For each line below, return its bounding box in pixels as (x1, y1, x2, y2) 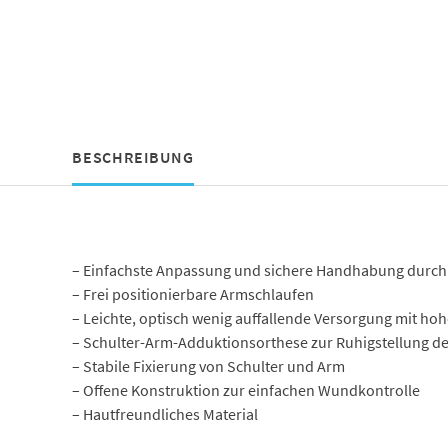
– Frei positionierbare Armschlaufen (71, 283, 314, 304)
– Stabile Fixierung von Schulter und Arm (71, 355, 345, 376)
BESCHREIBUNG (71, 146, 194, 167)
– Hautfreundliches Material (71, 403, 258, 424)
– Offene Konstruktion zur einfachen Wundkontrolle (71, 379, 420, 400)
